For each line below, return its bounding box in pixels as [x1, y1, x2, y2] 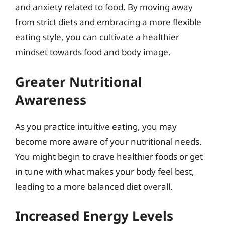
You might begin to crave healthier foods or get [15, 150, 203, 162]
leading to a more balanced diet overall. [15, 180, 173, 192]
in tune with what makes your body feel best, [15, 165, 194, 177]
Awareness [15, 90, 86, 109]
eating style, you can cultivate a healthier [15, 31, 179, 43]
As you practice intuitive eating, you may [15, 120, 177, 132]
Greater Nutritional [15, 72, 142, 91]
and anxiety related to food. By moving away [15, 1, 193, 13]
